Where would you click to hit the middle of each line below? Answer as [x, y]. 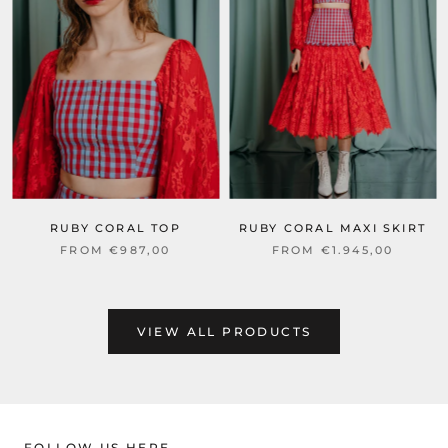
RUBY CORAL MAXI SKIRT [332, 227]
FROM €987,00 [115, 249]
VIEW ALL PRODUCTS [224, 331]
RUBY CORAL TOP [115, 227]
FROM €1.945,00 [332, 249]
